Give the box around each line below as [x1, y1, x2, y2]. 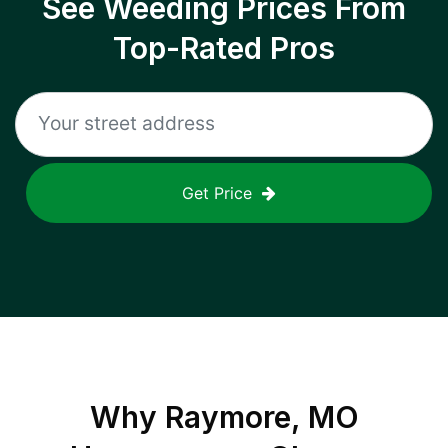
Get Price [182, 183, 252, 203]
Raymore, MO [164, 399, 359, 435]
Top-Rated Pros [113, 30, 335, 66]
